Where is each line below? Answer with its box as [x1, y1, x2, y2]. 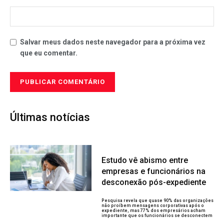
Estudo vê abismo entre [101, 155, 188, 165]
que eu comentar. [20, 49, 77, 57]
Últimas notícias [10, 111, 90, 124]
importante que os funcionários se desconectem [101, 213, 213, 218]
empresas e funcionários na [101, 166, 206, 176]
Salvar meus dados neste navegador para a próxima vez [20, 38, 205, 46]
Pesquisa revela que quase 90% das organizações [101, 198, 214, 203]
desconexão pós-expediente [101, 177, 206, 187]
